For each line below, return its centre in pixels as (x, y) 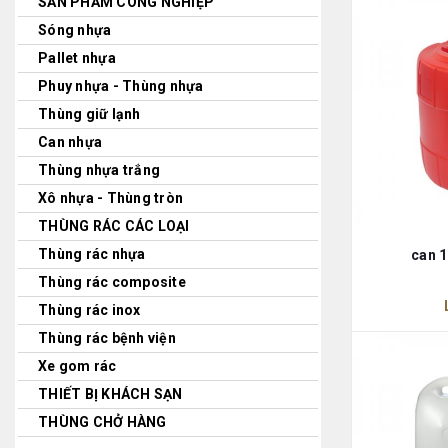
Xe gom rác (77, 366)
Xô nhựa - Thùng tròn (110, 198)
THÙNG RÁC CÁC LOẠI (114, 226)
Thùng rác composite (112, 282)
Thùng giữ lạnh (89, 114)
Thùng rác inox (89, 310)
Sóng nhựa (75, 30)
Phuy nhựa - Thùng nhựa (121, 86)
